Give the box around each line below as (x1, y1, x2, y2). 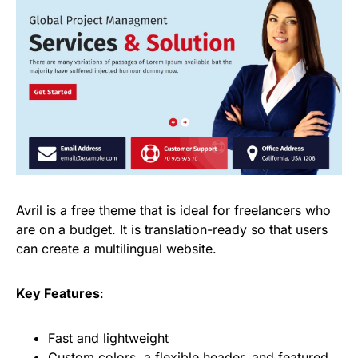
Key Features (16, 284, 100, 301)
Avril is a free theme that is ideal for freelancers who (16, 201, 331, 218)
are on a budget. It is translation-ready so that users (16, 221, 328, 237)
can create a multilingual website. (16, 240, 217, 257)
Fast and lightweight (48, 329, 169, 346)
